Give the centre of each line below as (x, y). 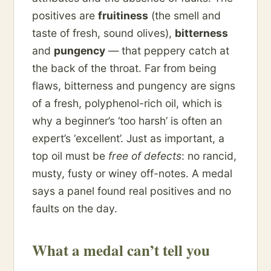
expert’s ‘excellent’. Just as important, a (128, 139)
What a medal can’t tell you (121, 250)
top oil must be (70, 156)
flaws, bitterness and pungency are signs (134, 86)
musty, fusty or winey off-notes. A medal (132, 174)
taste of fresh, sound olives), (103, 33)
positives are (65, 16)
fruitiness (123, 16)
